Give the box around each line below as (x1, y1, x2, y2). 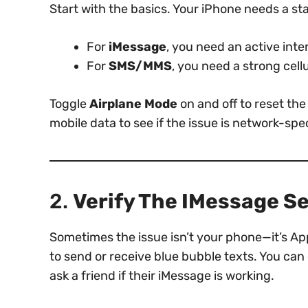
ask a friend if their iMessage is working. (49, 267, 274, 283)
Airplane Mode (89, 96, 177, 111)
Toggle (49, 96, 89, 111)
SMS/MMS (109, 58, 172, 74)
